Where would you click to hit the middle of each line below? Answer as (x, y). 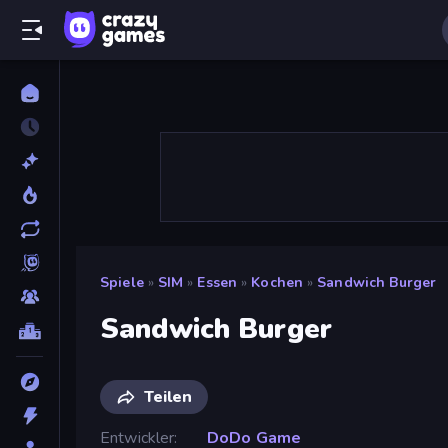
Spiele (122, 282)
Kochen (277, 282)
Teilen (168, 396)
